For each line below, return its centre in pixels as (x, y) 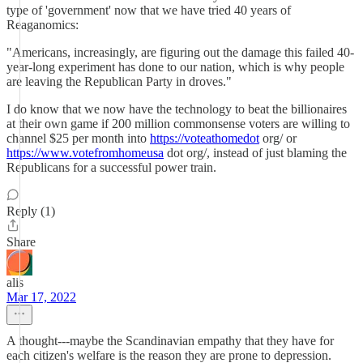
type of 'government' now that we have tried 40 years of (149, 10)
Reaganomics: (43, 25)
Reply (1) (31, 211)
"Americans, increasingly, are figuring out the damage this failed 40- (180, 52)
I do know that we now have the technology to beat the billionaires (177, 109)
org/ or (278, 138)
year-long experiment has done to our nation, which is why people (175, 67)
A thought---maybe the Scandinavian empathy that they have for (170, 341)
